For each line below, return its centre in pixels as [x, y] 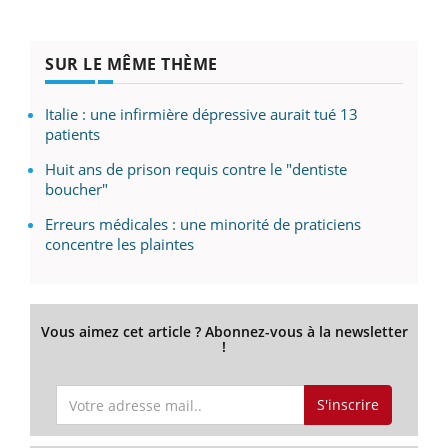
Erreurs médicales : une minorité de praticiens [203, 224]
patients [72, 134]
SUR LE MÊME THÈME [131, 64]
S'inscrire [347, 404]
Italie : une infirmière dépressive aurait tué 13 [201, 114]
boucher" [76, 189]
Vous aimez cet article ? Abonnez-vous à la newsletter [224, 332]
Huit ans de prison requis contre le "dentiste [196, 169]
